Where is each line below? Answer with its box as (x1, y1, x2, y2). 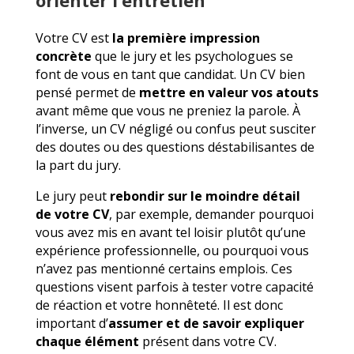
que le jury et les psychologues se (91, 47, 293, 65)
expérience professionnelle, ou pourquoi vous (35, 241, 309, 259)
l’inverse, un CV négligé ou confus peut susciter (35, 119, 316, 137)
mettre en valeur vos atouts (138, 83, 318, 101)
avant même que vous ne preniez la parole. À (35, 101, 300, 119)
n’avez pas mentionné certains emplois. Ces (35, 259, 292, 277)
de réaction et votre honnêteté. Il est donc (35, 296, 283, 314)
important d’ (35, 314, 108, 332)
